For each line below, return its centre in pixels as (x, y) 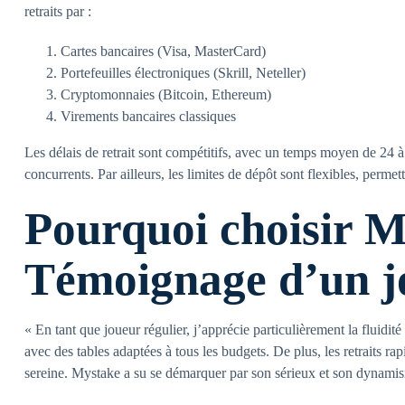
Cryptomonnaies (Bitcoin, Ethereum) (166, 94)
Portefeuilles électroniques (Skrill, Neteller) (183, 73)
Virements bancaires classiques (148, 116)
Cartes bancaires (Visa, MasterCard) (163, 51)
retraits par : (58, 11)
